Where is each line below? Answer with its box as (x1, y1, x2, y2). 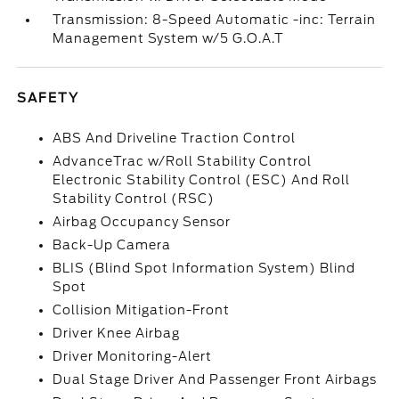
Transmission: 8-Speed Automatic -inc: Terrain (53, 12, 377, 27)
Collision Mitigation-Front (53, 303, 231, 317)
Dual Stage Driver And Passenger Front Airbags (53, 372, 378, 387)
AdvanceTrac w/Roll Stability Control (53, 154, 313, 168)
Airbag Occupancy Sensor (53, 215, 232, 229)
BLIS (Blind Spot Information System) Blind (53, 261, 356, 275)
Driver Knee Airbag (53, 326, 181, 340)
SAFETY (17, 91, 80, 105)
